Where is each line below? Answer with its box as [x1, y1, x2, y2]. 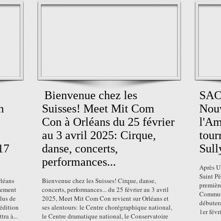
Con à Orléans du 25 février [42, 115, 175, 128]
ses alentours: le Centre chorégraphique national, [42, 203, 172, 212]
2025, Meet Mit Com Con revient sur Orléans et [42, 194, 169, 203]
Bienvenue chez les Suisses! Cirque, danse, [42, 176, 156, 185]
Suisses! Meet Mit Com [42, 102, 154, 115]
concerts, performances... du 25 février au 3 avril [42, 185, 169, 194]
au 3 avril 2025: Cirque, [42, 129, 156, 142]
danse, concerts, [42, 142, 118, 155]
